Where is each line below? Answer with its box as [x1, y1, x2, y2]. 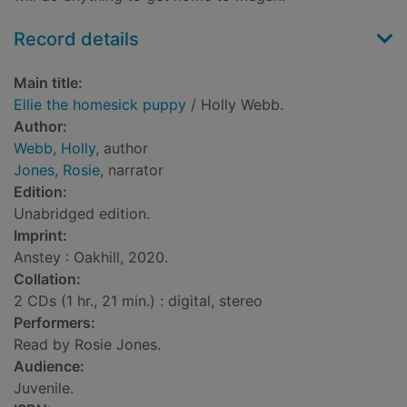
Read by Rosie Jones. [14, 335, 161, 354]
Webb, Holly [14, 139, 95, 158]
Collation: [14, 270, 81, 289]
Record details [14, 28, 139, 51]
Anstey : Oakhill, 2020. [14, 248, 168, 267]
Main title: [14, 74, 83, 93]
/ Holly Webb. [186, 95, 283, 114]
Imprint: [14, 226, 67, 245]
